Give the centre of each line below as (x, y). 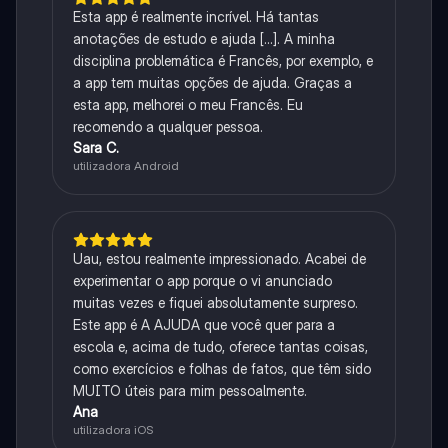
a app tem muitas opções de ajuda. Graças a (212, 82)
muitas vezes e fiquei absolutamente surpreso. (215, 302)
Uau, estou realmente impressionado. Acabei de (219, 258)
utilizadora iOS (112, 429)
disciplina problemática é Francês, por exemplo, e (222, 60)
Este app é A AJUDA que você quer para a (203, 324)
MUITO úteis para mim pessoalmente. (189, 390)
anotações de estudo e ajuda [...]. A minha (203, 38)
